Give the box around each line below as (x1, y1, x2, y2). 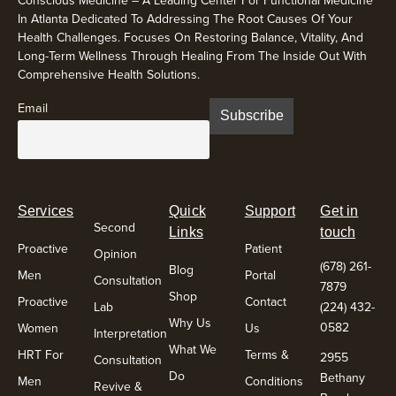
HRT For (18, 346, 64, 364)
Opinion (93, 245, 137, 263)
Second (93, 218, 135, 237)
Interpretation (93, 324, 167, 343)
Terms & (244, 346, 289, 364)
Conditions (244, 372, 303, 391)
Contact (244, 293, 286, 311)
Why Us (169, 314, 212, 332)
